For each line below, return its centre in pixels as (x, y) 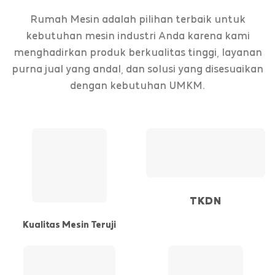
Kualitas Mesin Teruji (69, 224)
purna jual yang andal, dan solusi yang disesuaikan (137, 69)
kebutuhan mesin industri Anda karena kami (137, 36)
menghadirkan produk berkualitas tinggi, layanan (137, 52)
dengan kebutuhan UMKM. (137, 85)
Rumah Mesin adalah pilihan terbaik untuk (137, 19)
